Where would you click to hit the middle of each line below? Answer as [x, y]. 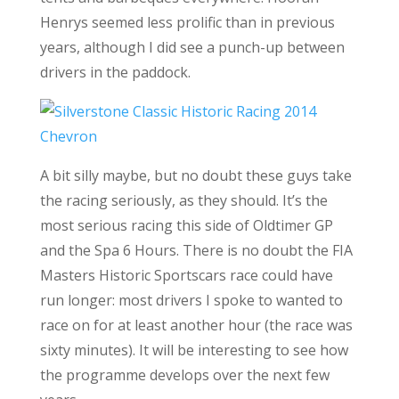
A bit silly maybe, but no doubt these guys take [195, 175]
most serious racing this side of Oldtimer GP [186, 225]
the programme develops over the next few [184, 375]
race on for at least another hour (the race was [196, 325]
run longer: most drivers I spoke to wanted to [191, 300]
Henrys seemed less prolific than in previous [187, 22]
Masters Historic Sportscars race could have [186, 275]
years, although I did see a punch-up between [192, 47]
